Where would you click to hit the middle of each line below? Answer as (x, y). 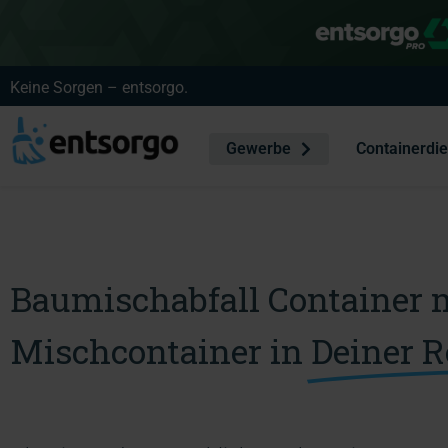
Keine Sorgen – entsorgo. (99, 87)
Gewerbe (261, 148)
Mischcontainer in (156, 350)
